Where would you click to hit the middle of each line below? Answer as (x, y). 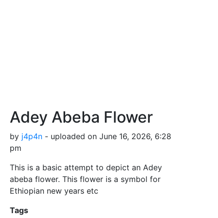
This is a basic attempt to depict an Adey (86, 167)
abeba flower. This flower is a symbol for (85, 179)
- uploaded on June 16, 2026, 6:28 (107, 136)
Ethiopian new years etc (54, 191)
